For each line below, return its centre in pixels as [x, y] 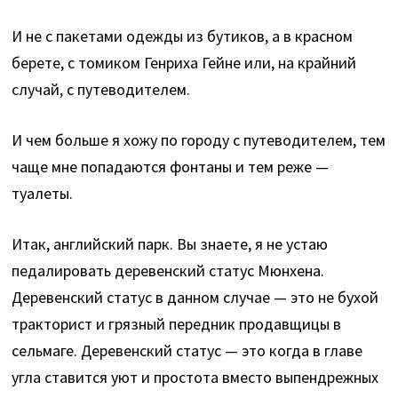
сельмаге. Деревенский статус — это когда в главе [187, 351]
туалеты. [43, 194]
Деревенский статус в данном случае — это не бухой [195, 298]
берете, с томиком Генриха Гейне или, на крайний [184, 63]
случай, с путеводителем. [101, 90]
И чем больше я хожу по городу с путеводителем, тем [199, 140]
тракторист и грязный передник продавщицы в [177, 324]
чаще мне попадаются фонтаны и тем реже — [171, 167]
